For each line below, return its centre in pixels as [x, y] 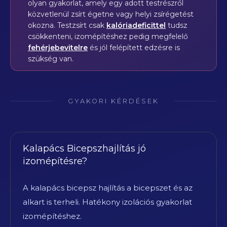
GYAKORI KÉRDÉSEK [113, 101]
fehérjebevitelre [58, 47]
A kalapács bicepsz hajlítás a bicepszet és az [108, 187]
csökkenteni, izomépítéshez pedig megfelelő [108, 36]
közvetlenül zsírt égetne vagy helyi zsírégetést [111, 14]
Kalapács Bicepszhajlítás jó [84, 148]
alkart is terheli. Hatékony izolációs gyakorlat [107, 202]
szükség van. [51, 59]
